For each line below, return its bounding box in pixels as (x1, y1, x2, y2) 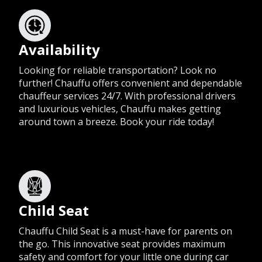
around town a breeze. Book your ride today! (19, 115, 214, 129)
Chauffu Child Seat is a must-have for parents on (19, 225, 232, 238)
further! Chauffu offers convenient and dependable (19, 77, 242, 90)
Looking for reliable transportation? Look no (19, 64, 216, 77)
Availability (19, 40, 100, 60)
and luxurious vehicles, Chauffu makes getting (19, 102, 221, 116)
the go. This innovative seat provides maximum (19, 237, 225, 251)
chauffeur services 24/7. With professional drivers (19, 89, 236, 103)
